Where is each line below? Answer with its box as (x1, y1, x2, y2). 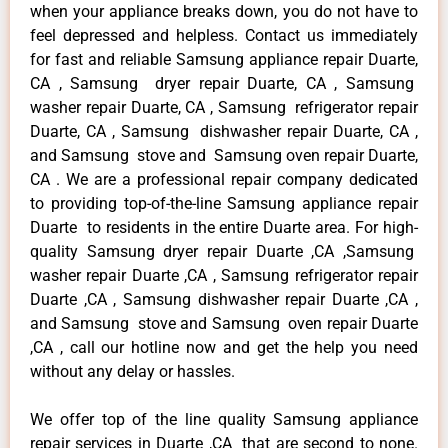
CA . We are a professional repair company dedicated (30, 169, 418, 189)
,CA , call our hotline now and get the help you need (30, 337, 418, 357)
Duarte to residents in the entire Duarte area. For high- (30, 217, 418, 237)
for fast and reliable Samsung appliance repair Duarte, (30, 49, 418, 69)
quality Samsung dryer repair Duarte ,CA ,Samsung (30, 241, 418, 261)
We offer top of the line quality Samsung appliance (30, 409, 418, 429)
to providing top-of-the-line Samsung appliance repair (30, 193, 418, 213)
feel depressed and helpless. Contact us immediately (30, 25, 418, 45)
